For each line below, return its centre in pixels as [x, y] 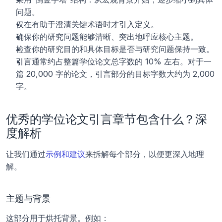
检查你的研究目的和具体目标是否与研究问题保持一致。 [115, 49]
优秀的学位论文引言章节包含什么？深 [107, 119]
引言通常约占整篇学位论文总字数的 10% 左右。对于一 [114, 61]
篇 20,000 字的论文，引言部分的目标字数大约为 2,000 [115, 74]
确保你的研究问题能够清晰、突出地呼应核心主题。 [107, 36]
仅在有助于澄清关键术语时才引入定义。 [87, 24]
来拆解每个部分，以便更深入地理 [145, 154]
